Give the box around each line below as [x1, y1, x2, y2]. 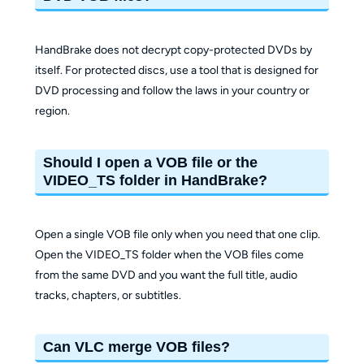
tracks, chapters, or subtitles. [34, 288, 181, 303]
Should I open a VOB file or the [43, 154, 258, 171]
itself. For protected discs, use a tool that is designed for [34, 63, 318, 78]
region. [34, 104, 70, 119]
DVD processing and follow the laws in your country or [34, 84, 310, 98]
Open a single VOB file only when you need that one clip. [34, 227, 320, 242]
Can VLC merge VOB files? [43, 339, 231, 356]
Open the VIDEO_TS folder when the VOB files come [34, 248, 304, 262]
